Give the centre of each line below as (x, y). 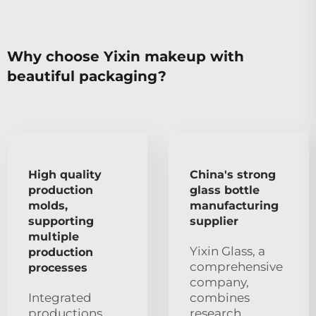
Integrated (60, 297)
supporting (61, 221)
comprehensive (236, 266)
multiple (54, 236)
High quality (65, 174)
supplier (214, 221)
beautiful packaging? (87, 76)
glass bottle (225, 190)
